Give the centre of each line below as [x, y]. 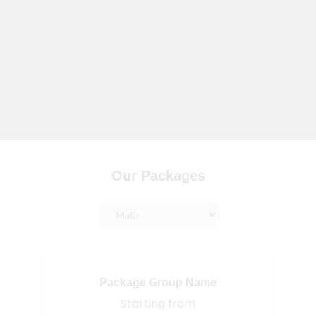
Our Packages [158, 175]
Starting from [158, 304]
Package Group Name [158, 283]
